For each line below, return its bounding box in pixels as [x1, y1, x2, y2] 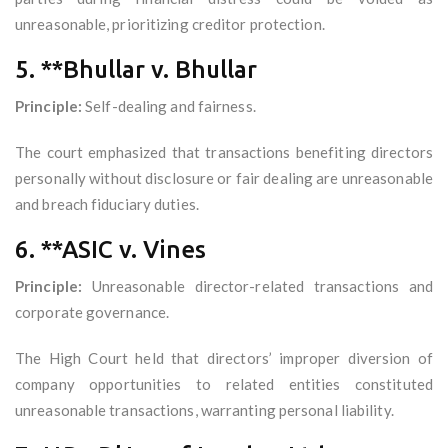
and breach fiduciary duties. [15, 195, 199, 214]
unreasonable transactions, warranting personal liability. [15, 401, 394, 420]
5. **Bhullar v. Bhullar [15, 56, 257, 84]
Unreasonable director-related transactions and [82, 277, 433, 296]
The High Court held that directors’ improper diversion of [15, 349, 433, 368]
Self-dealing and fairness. [82, 97, 256, 116]
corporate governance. [15, 303, 170, 322]
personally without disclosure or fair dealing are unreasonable [15, 169, 433, 188]
